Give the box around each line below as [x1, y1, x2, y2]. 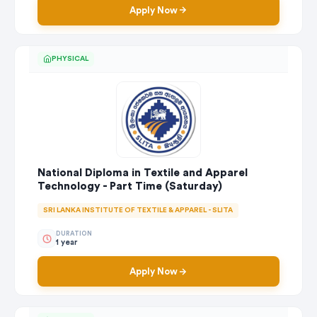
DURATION [56, 230, 92, 237]
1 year [56, 238, 78, 246]
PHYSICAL [52, 54, 88, 62]
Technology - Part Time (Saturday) [38, 181, 222, 192]
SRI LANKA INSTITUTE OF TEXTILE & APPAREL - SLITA [43, 207, 233, 214]
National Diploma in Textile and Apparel [38, 168, 248, 179]
